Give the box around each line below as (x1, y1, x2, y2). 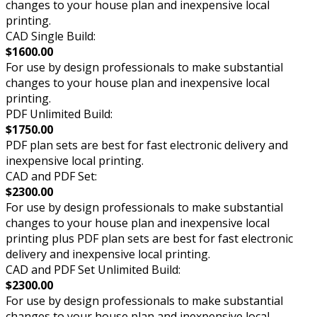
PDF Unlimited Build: (6, 106, 113, 122)
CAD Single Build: (6, 28, 96, 45)
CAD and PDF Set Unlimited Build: (6, 262, 180, 278)
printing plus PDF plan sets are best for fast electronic (6, 231, 293, 247)
